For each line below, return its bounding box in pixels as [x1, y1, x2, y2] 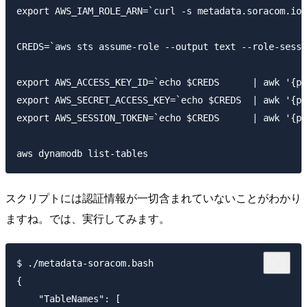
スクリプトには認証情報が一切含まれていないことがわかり [5, 189, 302, 206]
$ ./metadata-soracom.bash [16, 257, 153, 269]
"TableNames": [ [16, 293, 121, 304]
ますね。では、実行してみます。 [5, 210, 170, 226]
